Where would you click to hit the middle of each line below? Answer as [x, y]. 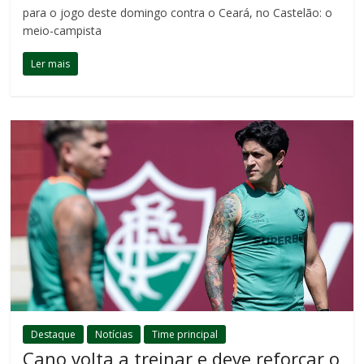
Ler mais [51, 64]
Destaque [54, 334]
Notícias [114, 334]
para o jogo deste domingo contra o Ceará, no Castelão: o [178, 13]
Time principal [185, 334]
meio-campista [63, 31]
